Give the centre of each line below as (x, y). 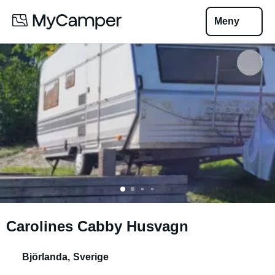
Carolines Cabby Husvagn (97, 226)
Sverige (91, 257)
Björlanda (45, 257)
